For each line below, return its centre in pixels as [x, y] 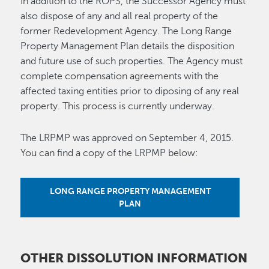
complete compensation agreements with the [120, 77]
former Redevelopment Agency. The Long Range [126, 32]
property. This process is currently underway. [118, 107]
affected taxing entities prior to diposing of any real [130, 92]
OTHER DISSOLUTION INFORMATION [134, 258]
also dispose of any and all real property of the [119, 17]
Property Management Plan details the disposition [128, 47]
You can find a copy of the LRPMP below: [111, 153]
